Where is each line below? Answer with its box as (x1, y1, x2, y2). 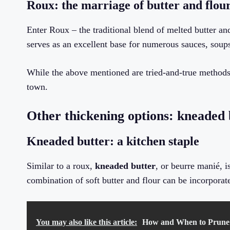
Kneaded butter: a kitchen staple (27, 135, 199, 148)
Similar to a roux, (27, 161, 95, 171)
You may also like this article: (36, 218, 137, 227)
